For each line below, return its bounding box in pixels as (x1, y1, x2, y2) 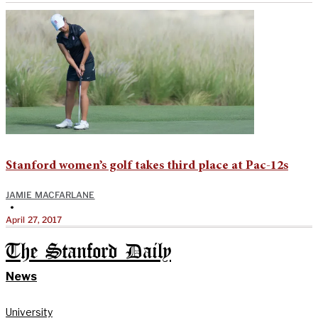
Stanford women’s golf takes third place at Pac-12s (6, 159, 288, 172)
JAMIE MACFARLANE (6, 189, 95, 200)
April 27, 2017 (6, 214, 62, 225)
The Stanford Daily (6, 242, 171, 262)
